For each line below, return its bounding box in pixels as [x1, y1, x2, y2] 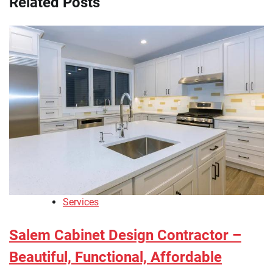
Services [63, 196, 99, 208]
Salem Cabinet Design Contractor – [9, 227, 241, 244]
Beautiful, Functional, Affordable [9, 249, 222, 266]
